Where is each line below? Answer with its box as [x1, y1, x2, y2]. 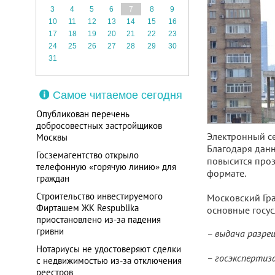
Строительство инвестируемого [36, 190, 163, 202]
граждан [36, 172, 69, 184]
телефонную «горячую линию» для [36, 161, 176, 172]
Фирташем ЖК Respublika [36, 202, 139, 214]
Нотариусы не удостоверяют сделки [36, 243, 181, 255]
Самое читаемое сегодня [52, 89, 182, 101]
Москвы [36, 131, 68, 143]
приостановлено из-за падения [36, 214, 161, 225]
